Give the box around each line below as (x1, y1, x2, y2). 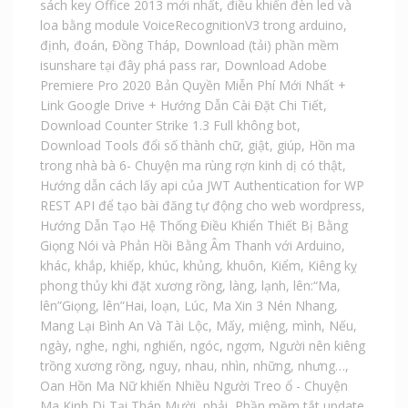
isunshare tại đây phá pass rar (39, 56, 217, 74)
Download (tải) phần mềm (183, 36, 339, 54)
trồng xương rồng (39, 356, 142, 374)
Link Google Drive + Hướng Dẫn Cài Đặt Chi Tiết (39, 96, 323, 114)
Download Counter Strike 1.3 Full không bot (39, 116, 297, 134)
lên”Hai (102, 296, 144, 314)
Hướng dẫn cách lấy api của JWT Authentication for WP (39, 176, 364, 194)
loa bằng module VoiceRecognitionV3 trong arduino (39, 15, 343, 34)
